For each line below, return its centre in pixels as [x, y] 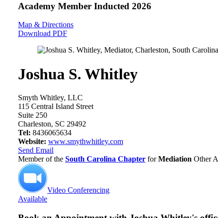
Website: [32, 142]
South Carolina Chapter [105, 159]
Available [33, 199]
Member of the [42, 159]
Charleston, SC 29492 [52, 124]
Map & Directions [46, 25]
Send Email [36, 150]
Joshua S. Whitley [78, 74]
